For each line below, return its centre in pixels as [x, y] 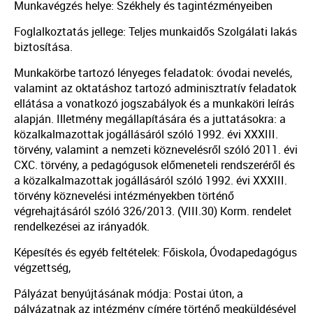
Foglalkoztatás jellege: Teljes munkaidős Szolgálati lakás [155, 31]
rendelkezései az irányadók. [82, 226]
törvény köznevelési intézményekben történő [124, 196]
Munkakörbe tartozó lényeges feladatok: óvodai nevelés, [153, 73]
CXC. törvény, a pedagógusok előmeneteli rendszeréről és [154, 165]
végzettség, [42, 268]
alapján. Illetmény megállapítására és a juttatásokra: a [150, 119]
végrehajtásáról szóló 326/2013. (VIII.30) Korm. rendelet [153, 211]
